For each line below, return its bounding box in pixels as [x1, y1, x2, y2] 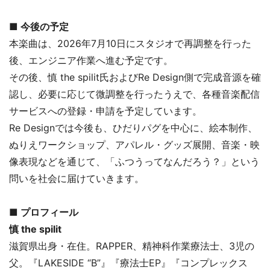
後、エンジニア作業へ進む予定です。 [9, 54, 173, 66]
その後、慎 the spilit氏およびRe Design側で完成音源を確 [9, 71, 261, 83]
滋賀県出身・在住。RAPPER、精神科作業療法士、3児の [9, 239, 254, 252]
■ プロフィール [9, 206, 78, 218]
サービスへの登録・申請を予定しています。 [9, 104, 202, 117]
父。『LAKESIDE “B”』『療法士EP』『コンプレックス [9, 256, 248, 269]
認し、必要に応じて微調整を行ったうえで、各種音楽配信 [9, 87, 260, 100]
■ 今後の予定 [9, 20, 69, 33]
